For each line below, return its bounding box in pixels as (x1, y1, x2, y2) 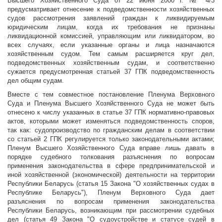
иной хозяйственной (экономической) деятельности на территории (7, 171, 215, 179)
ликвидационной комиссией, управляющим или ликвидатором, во (7, 32, 215, 40)
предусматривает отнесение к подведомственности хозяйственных (7, 5, 215, 13)
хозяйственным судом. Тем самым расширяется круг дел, (7, 50, 215, 58)
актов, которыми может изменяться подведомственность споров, (7, 117, 215, 125)
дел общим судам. (7, 77, 64, 85)
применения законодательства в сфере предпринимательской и (7, 162, 215, 170)
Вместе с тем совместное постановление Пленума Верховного (7, 91, 215, 99)
